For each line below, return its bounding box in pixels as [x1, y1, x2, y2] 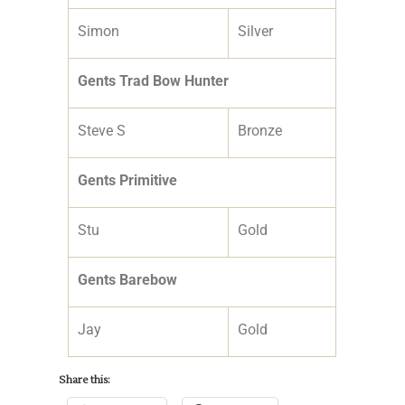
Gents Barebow [78, 270, 178, 288]
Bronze [238, 121, 283, 139]
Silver [238, 22, 274, 40]
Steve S [78, 121, 127, 139]
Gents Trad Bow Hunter [78, 71, 230, 89]
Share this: [59, 372, 111, 387]
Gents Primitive [78, 171, 178, 189]
